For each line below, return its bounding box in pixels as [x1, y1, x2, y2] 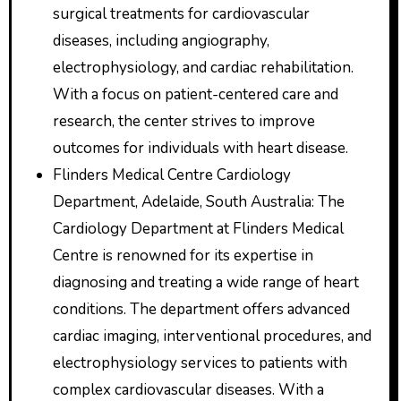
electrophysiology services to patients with [52, 353, 347, 373]
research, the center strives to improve [52, 111, 315, 132]
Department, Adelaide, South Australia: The [52, 192, 345, 212]
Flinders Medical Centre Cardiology [52, 165, 291, 185]
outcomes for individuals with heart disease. [52, 138, 348, 158]
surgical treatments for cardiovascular [52, 4, 310, 24]
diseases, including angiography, [52, 30, 269, 51]
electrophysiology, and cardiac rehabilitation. [52, 57, 354, 78]
